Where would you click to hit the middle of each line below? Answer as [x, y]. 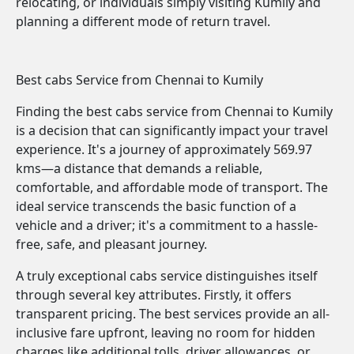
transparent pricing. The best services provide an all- [173, 314]
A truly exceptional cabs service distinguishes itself [167, 276]
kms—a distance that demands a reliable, [139, 168]
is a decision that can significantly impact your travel [172, 130]
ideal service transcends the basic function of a [156, 206]
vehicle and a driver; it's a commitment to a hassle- [167, 225]
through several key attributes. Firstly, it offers [154, 295]
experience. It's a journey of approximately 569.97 [164, 149]
